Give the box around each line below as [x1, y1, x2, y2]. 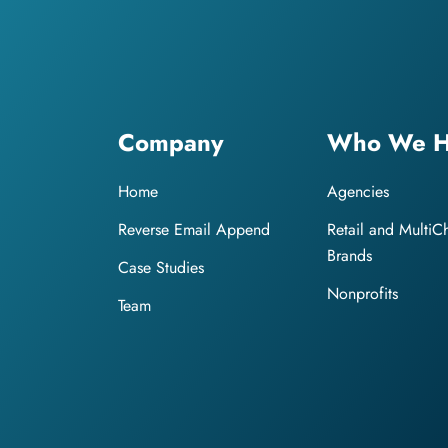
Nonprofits [326, 282, 398, 306]
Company [118, 125, 224, 161]
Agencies [326, 180, 389, 204]
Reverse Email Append [118, 218, 270, 242]
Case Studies [118, 256, 204, 280]
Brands [326, 244, 372, 268]
